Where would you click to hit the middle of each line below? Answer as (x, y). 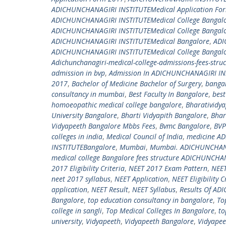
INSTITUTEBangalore (83, 147)
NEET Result (110, 189)
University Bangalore (84, 115)
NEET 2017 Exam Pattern (168, 168)
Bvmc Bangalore (185, 126)
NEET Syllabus (154, 189)
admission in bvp (78, 73)
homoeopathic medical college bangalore (117, 105)
